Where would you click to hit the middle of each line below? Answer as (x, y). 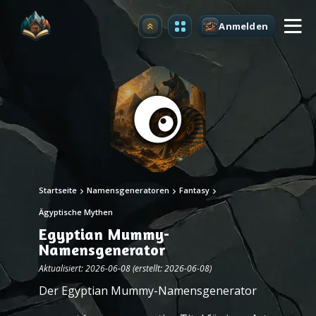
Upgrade (171, 30)
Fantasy (194, 190)
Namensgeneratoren (128, 190)
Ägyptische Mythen (76, 212)
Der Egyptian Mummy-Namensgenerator (148, 291)
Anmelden (243, 26)
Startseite (58, 190)
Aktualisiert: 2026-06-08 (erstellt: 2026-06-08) (125, 268)
